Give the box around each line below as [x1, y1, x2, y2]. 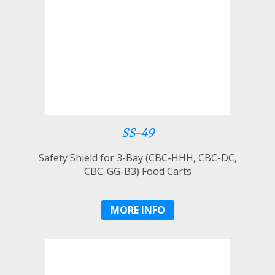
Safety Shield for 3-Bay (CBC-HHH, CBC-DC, [38, 150, 237, 165]
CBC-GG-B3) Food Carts [83, 164, 192, 178]
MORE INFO [110, 203, 165, 217]
